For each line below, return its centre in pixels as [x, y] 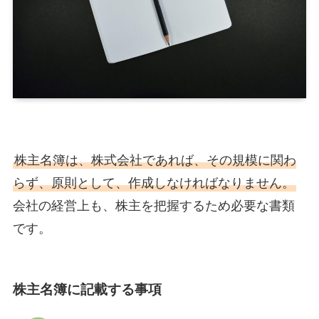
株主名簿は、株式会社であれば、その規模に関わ [155, 161]
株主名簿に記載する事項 [87, 289]
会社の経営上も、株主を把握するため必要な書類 [153, 206]
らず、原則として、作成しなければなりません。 [153, 183]
